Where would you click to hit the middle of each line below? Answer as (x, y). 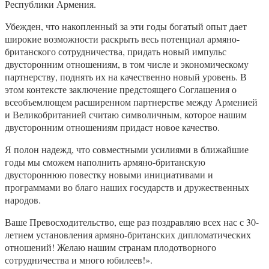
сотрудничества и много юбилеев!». (79, 260)
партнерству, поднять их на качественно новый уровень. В (126, 77)
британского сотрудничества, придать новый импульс (116, 52)
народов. (23, 200)
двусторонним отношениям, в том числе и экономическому (127, 64)
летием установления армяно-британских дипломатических (128, 235)
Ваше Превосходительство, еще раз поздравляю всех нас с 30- (132, 222)
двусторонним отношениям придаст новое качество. (112, 127)
